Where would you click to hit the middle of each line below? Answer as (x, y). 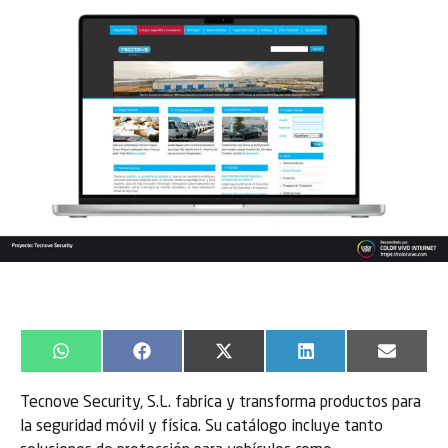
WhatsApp (103, 358)
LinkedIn (342, 358)
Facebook (183, 358)
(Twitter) (263, 374)
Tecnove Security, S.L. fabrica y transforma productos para (220, 403)
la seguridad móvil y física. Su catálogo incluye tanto (201, 427)
